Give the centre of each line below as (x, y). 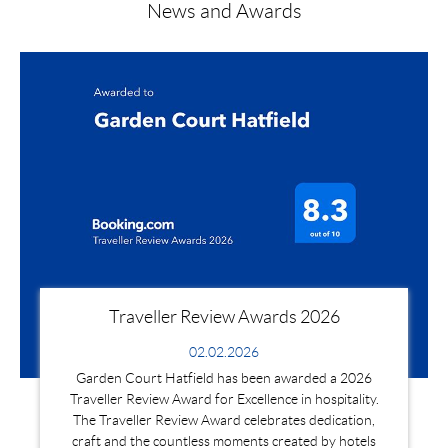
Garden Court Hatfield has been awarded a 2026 (224, 378)
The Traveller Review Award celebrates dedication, (224, 420)
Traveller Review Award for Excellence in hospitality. (224, 399)
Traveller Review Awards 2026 (224, 317)
